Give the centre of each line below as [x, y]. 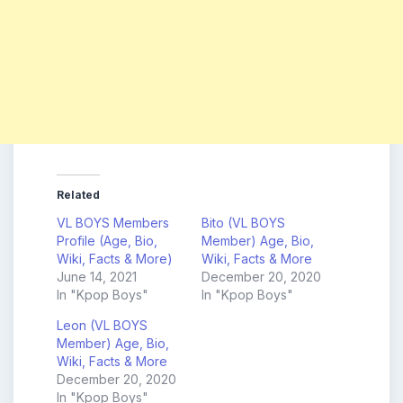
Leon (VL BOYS [102, 325]
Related [78, 194]
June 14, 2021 [97, 276]
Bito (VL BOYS [243, 222]
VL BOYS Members [113, 222]
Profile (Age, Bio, [107, 240]
